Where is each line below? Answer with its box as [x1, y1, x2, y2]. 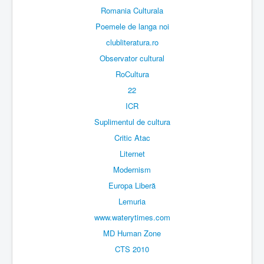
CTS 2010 [115, 243, 149, 255]
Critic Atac [114, 132, 150, 144]
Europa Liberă [108, 180, 156, 192]
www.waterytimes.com [94, 212, 170, 223]
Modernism [113, 164, 151, 176]
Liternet [119, 148, 145, 160]
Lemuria [118, 196, 146, 207]
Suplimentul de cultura [94, 116, 170, 128]
